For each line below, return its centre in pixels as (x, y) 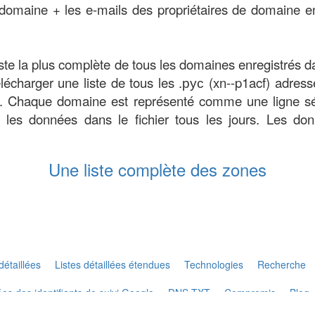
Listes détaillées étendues (112, 264)
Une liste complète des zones (157, 169)
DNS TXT (189, 292)
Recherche (282, 264)
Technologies (214, 264)
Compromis (250, 292)
